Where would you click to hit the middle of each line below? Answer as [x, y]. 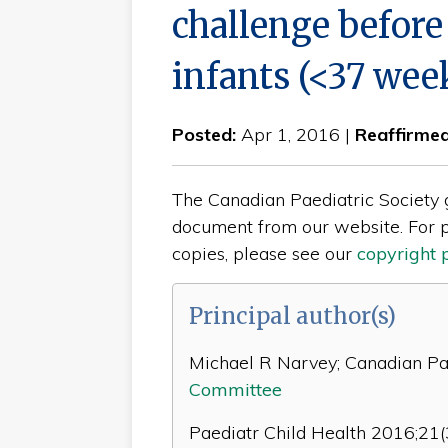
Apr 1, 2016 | [297, 134]
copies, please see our [264, 253]
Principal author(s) [292, 315]
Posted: [206, 134]
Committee [235, 389]
